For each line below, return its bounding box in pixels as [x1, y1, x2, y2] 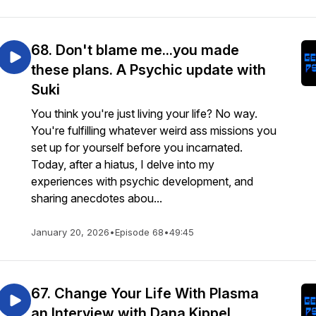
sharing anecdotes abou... [31, 191, 162, 205]
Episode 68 [115, 226, 164, 238]
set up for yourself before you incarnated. [31, 140, 243, 154]
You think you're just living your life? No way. [31, 107, 257, 121]
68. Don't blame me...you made [31, 42, 239, 59]
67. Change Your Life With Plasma [31, 285, 259, 302]
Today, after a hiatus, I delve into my [31, 157, 214, 171]
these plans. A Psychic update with [31, 61, 266, 78]
